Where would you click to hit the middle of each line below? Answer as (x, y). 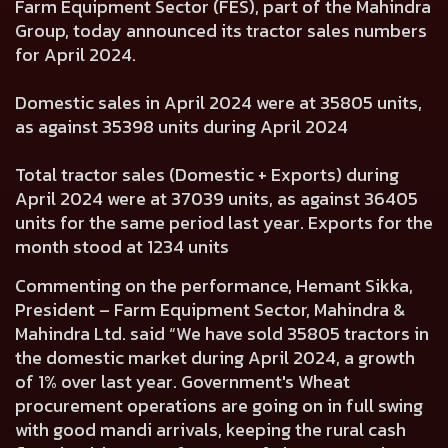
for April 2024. (79, 54)
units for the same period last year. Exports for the (224, 222)
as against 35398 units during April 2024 (185, 126)
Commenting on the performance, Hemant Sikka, (214, 285)
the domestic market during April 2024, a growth (215, 357)
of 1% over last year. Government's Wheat (182, 381)
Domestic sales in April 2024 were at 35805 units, (218, 102)
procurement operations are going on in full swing (219, 405)
